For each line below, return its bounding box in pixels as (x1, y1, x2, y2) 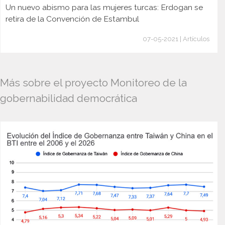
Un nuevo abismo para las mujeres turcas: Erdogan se (6, 3, 203, 13)
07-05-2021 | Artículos (143, 35, 209, 43)
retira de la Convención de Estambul (6, 14, 139, 24)
